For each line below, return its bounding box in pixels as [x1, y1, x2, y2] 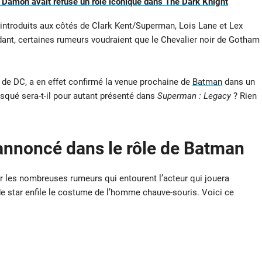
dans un [222, 76, 255, 87]
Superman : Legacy [157, 90, 231, 101]
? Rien [230, 90, 257, 101]
